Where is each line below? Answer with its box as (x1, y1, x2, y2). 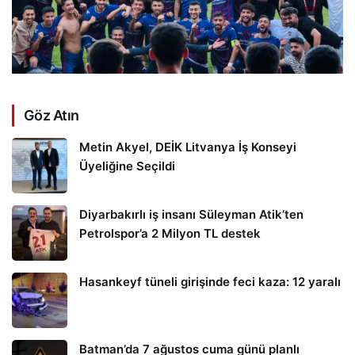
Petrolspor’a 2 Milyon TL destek (79, 226, 261, 242)
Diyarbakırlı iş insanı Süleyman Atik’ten (79, 207, 303, 223)
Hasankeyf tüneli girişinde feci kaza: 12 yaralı (79, 274, 341, 290)
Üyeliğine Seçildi (79, 158, 175, 174)
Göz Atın (24, 107, 79, 124)
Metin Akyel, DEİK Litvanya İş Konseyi (79, 139, 296, 155)
